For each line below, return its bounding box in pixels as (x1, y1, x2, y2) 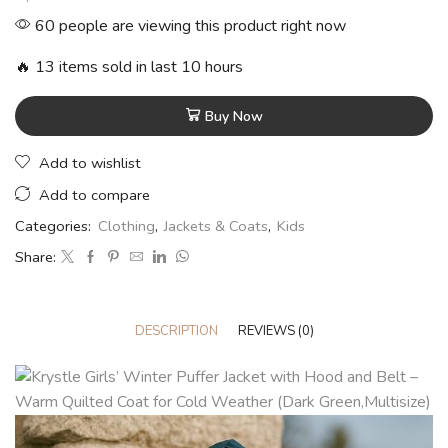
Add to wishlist (39, 153, 141, 174)
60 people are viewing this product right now (31, 14, 346, 37)
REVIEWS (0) (237, 322, 314, 341)
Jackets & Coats (164, 216, 268, 237)
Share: (15, 247, 56, 268)
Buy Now (204, 107, 263, 127)
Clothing (98, 216, 155, 237)
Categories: (15, 216, 95, 237)
